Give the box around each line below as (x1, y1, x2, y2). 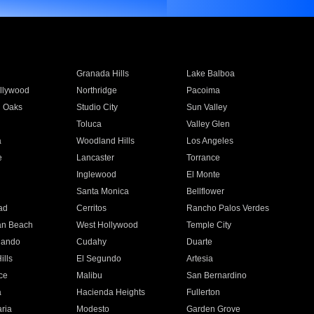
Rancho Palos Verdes (186, 203, 270, 213)
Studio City (76, 102, 118, 112)
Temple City (186, 220, 232, 230)
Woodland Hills (76, 136, 135, 146)
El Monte (186, 170, 221, 179)
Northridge (76, 86, 117, 95)
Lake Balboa (186, 69, 235, 78)
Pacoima (186, 86, 221, 95)
